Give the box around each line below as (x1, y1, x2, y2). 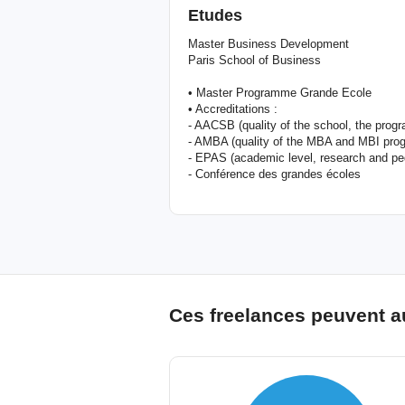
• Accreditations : (188, 102, 278, 116)
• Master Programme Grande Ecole (188, 86, 372, 99)
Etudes (188, 6, 242, 24)
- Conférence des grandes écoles (188, 167, 361, 181)
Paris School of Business (188, 53, 321, 67)
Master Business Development (188, 37, 349, 51)
